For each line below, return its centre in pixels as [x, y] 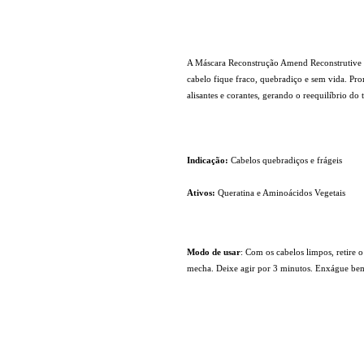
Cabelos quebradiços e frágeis [285, 160]
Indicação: [207, 160]
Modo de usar [213, 251]
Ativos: [201, 192]
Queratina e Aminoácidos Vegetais [280, 192]
